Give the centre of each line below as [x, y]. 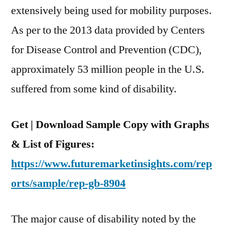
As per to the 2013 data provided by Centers [108, 30]
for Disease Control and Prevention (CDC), [106, 50]
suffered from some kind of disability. [94, 89]
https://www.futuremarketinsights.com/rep [111, 164]
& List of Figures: [53, 144]
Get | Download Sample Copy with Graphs [110, 125]
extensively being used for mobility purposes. [111, 11]
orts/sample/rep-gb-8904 [68, 183]
